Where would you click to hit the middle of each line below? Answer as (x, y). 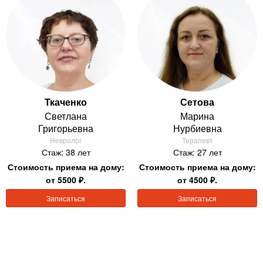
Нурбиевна (197, 128)
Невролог (66, 140)
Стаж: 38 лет (66, 152)
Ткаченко (66, 102)
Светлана (66, 116)
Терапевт (197, 140)
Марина (197, 116)
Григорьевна (66, 128)
